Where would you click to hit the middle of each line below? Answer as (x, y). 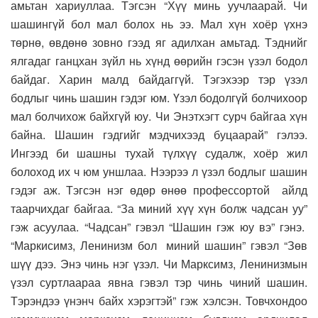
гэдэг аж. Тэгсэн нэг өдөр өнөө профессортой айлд (159, 190)
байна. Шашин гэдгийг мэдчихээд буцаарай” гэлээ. (159, 135)
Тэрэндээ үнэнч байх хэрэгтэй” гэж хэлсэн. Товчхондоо (159, 301)
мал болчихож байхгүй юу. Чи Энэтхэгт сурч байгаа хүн (159, 116)
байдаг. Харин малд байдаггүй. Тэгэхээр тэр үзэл (159, 79)
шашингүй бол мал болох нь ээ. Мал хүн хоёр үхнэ (159, 24)
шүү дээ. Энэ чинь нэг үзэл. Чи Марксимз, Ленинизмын (159, 264)
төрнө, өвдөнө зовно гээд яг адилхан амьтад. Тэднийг (159, 43)
